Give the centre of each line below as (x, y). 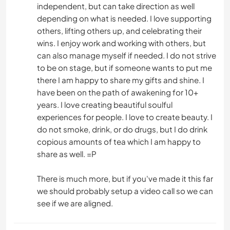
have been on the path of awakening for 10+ (118, 92)
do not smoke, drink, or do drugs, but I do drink (122, 129)
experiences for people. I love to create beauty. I (125, 117)
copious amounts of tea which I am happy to (119, 141)
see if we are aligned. (75, 203)
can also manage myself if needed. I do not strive (127, 55)
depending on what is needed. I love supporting (124, 18)
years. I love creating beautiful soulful (105, 104)
